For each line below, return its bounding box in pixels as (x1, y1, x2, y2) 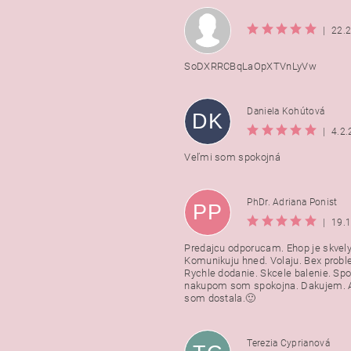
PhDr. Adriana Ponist (247, 196, 338, 208)
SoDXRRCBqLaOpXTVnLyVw (184, 60, 317, 73)
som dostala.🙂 (184, 292, 256, 305)
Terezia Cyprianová (247, 337, 330, 349)
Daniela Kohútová (247, 105, 325, 117)
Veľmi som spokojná (184, 151, 280, 164)
